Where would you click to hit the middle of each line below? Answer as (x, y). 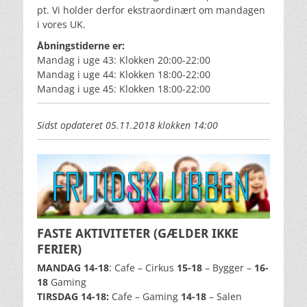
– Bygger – (228, 268)
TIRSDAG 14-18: (73, 297)
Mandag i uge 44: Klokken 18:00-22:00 (124, 74)
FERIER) (59, 249)
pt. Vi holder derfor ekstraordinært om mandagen (151, 10)
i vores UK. (61, 24)
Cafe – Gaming (145, 297)
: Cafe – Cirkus (143, 268)
